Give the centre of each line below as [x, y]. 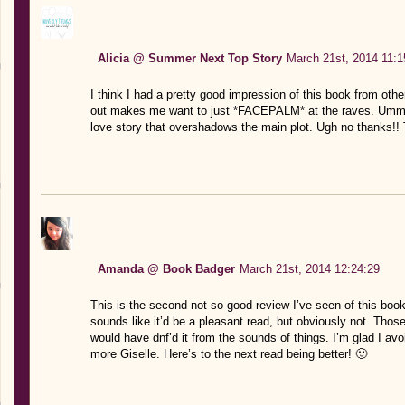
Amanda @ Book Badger [166, 268]
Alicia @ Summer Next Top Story [189, 58]
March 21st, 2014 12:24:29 [309, 268]
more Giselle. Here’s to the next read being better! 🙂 [228, 353]
